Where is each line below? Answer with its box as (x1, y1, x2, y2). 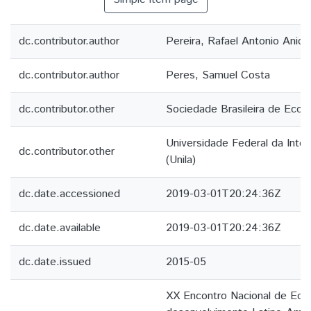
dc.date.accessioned (19, 186, 120, 202)
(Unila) (166, 152, 196, 168)
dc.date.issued (19, 254, 91, 270)
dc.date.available (19, 220, 101, 236)
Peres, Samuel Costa (166, 67, 270, 83)
